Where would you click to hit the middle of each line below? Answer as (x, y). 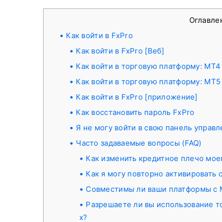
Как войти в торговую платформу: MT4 (148, 66)
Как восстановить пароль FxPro (135, 112)
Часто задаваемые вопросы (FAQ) (139, 143)
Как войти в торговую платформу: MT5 (148, 82)
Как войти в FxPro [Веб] (120, 51)
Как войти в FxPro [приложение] (137, 97)
